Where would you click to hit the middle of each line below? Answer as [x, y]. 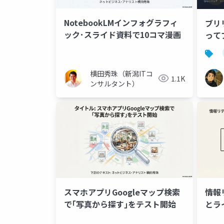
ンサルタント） [114, 83]
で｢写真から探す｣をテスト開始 [120, 204]
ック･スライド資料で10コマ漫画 [122, 34]
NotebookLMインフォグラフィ [121, 22]
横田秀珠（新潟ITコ [121, 73]
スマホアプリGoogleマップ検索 [122, 192]
